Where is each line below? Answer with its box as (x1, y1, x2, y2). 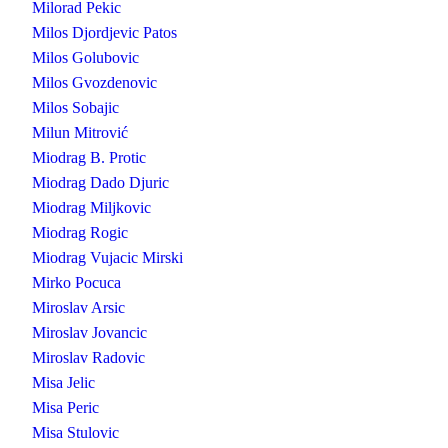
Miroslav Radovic (32, 349, 145, 366)
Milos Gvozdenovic (32, 74, 157, 91)
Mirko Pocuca (32, 274, 121, 291)
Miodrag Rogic (32, 224, 128, 241)
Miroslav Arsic (32, 299, 125, 316)
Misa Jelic (32, 374, 95, 391)
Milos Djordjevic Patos (32, 24, 177, 41)
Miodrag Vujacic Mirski (32, 249, 183, 266)
